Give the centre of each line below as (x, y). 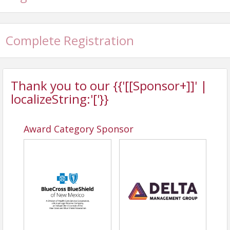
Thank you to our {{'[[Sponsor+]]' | (109, 86)
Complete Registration (70, 41)
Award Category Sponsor (79, 129)
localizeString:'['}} (60, 99)
